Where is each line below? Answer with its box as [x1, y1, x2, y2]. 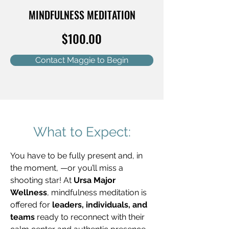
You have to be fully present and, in [10, 151, 145, 161]
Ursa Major [74, 175, 118, 185]
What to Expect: [33, 124, 131, 140]
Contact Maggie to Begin [35, 55, 128, 65]
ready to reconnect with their [35, 212, 147, 222]
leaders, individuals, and [52, 200, 149, 210]
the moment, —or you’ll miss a [10, 163, 125, 173]
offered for [10, 200, 52, 210]
